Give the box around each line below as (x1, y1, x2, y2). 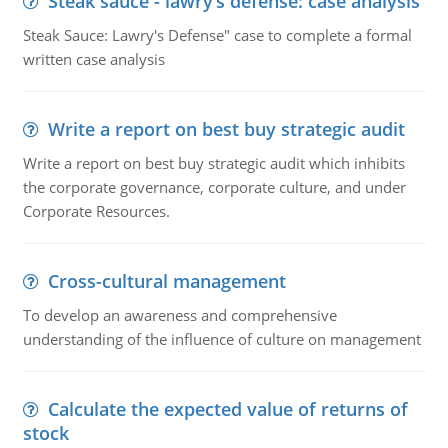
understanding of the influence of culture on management (22, 329, 421, 349)
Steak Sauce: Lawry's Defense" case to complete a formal (22, 25, 412, 45)
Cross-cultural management (47, 269, 286, 293)
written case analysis (22, 49, 165, 69)
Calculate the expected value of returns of (47, 397, 408, 421)
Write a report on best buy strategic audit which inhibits (22, 153, 405, 173)
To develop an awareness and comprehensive (22, 305, 337, 325)
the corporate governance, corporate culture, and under (22, 177, 406, 197)
